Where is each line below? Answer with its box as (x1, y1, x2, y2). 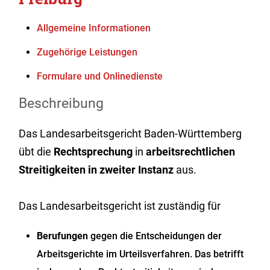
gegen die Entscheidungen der (88, 230, 222, 242)
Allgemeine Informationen (37, 22, 151, 34)
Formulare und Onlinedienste (37, 71, 163, 82)
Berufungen (37, 230, 89, 242)
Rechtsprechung (54, 145, 133, 158)
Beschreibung (19, 95, 104, 111)
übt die (19, 145, 54, 158)
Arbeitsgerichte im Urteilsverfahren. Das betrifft (37, 248, 244, 260)
